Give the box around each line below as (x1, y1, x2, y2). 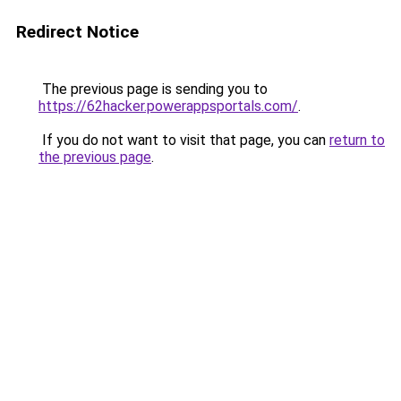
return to (329, 132, 385, 149)
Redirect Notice (16, 21, 139, 42)
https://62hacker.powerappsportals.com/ (38, 98, 298, 115)
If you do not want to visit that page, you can (38, 132, 329, 149)
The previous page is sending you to (38, 81, 268, 98)
